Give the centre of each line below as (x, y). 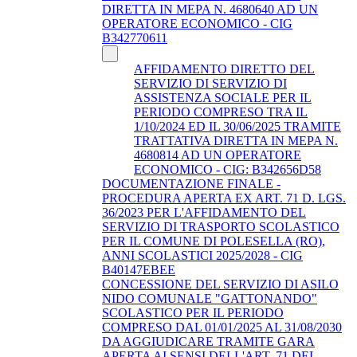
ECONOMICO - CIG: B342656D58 (228, 169)
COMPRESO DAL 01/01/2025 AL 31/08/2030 (222, 327)
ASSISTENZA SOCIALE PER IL (223, 97)
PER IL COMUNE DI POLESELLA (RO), (214, 241)
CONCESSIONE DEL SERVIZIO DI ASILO (220, 284)
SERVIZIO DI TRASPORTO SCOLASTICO (221, 226)
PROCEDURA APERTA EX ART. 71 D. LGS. (224, 198)
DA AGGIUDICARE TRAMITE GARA (208, 341)
